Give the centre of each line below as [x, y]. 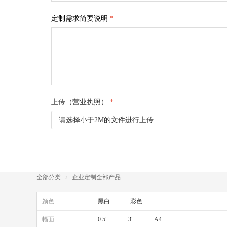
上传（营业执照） [80, 102]
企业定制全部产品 [96, 177]
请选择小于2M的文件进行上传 [106, 120]
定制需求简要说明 [80, 18]
